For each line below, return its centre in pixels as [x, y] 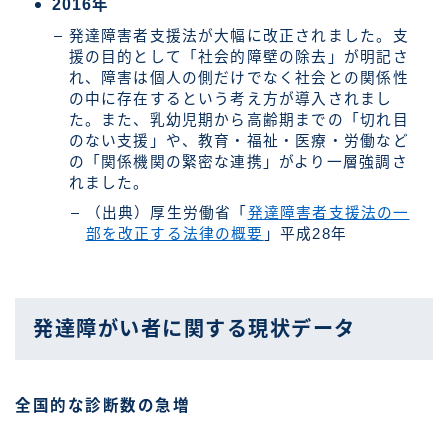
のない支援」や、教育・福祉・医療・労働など [238, 141]
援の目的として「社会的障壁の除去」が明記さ [238, 57]
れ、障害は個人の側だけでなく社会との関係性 [238, 78]
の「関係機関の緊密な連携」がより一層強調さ [238, 162]
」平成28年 [305, 234]
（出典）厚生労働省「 [166, 213]
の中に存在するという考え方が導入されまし [230, 99]
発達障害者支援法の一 [328, 213]
